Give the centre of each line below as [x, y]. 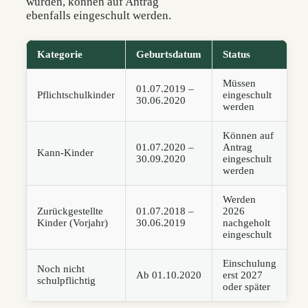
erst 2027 [243, 275]
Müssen [239, 84]
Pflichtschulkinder [76, 95]
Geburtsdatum [169, 55]
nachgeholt [246, 223]
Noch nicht [61, 269]
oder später [246, 287]
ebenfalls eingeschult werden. [99, 16]
